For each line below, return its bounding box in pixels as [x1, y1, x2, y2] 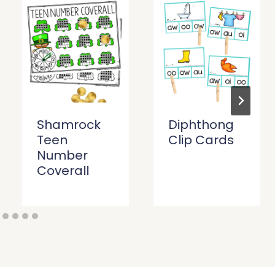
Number [37, 147, 88, 165]
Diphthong [168, 116, 234, 134]
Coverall [37, 162, 90, 180]
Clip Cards [168, 131, 234, 149]
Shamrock [37, 116, 101, 134]
